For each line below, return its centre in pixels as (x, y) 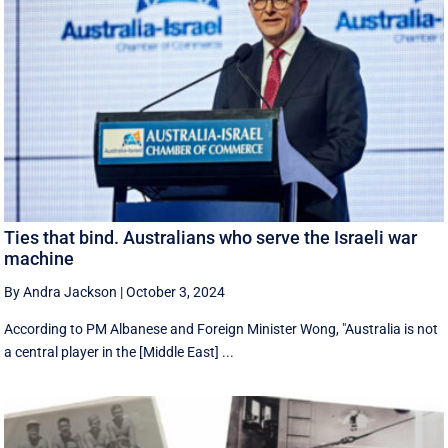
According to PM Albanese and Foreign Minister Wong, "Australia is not (221, 329)
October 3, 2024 (176, 292)
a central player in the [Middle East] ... (119, 352)
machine (39, 259)
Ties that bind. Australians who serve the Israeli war (211, 238)
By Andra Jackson (61, 292)
